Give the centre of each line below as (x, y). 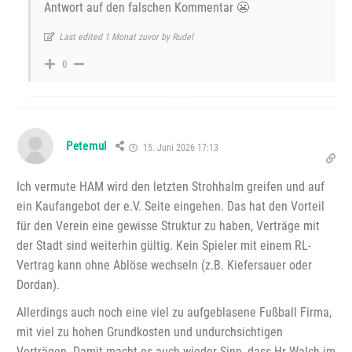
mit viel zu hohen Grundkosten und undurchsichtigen (150, 332)
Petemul (86, 147)
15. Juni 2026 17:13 (179, 148)
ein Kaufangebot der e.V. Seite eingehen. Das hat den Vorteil (170, 207)
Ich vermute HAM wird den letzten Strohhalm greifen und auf (170, 187)
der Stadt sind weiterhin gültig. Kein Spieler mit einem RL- (164, 246)
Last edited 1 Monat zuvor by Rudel (126, 37)
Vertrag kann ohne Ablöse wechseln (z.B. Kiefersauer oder (164, 266)
